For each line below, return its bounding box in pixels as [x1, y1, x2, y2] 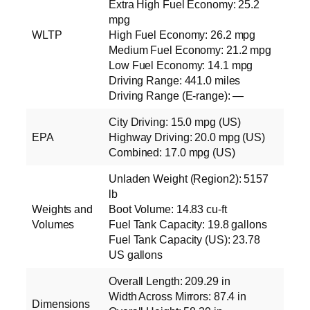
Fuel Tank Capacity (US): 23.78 [109, 232, 260, 246]
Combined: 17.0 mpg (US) [109, 145, 235, 158]
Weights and [32, 202, 93, 215]
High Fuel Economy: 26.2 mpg [109, 28, 256, 41]
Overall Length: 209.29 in [109, 274, 230, 287]
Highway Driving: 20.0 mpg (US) [109, 130, 265, 143]
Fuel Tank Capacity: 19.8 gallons [109, 217, 267, 230]
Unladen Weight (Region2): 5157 [109, 172, 268, 185]
